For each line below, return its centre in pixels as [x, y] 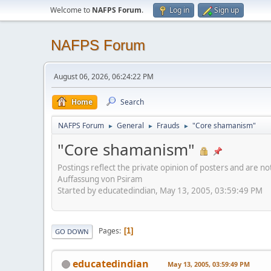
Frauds [168, 126]
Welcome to [71, 10]
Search [132, 102]
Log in [179, 10]
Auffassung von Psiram [100, 179]
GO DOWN [72, 231]
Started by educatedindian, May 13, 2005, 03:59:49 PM [160, 190]
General [130, 126]
